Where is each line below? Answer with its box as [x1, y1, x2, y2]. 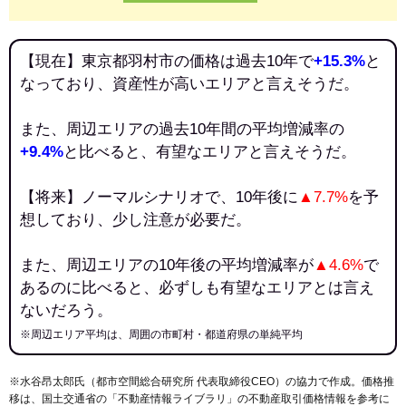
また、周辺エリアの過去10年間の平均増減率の [20, 120, 344, 139]
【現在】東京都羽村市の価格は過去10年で [20, 52, 314, 71]
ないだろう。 [20, 301, 112, 320]
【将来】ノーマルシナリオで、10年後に [20, 188, 298, 207]
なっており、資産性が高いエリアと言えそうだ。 [20, 74, 359, 93]
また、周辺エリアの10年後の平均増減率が [20, 256, 314, 275]
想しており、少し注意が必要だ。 [20, 210, 251, 229]
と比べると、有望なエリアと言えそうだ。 [63, 142, 356, 161]
